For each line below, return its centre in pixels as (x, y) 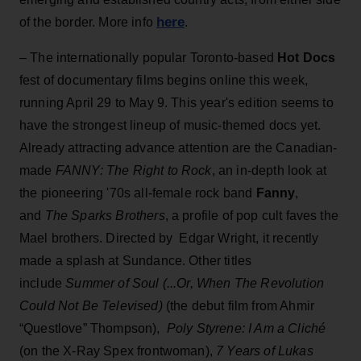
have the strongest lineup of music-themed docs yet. (170, 125)
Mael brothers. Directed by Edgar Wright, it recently (169, 238)
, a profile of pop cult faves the (251, 215)
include (43, 283)
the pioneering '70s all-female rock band (138, 193)
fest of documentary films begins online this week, (164, 80)
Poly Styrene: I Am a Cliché (246, 328)
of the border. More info (88, 22)
